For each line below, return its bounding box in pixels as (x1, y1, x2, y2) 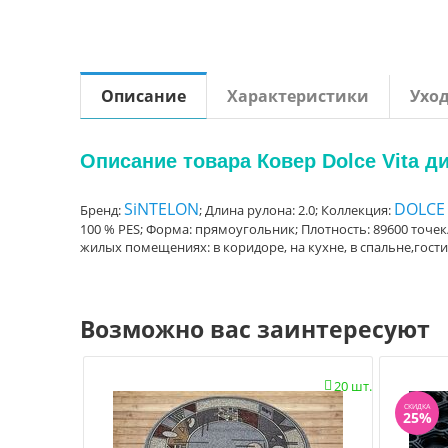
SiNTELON (124, 198, 199, 220)
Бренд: (80, 201, 124, 219)
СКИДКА (404, 401, 430, 411)
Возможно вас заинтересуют (80, 313, 430, 345)
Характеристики (227, 85, 369, 107)
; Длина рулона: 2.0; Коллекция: (199, 201, 394, 219)
